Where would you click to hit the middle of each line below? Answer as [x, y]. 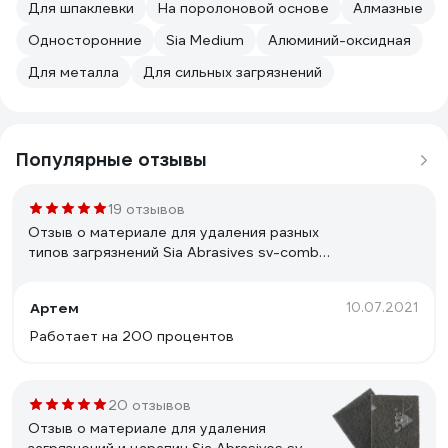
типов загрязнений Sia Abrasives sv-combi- [178, 252]
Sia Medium [205, 40]
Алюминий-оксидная [339, 40]
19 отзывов [146, 209]
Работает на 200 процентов [132, 336]
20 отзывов [149, 405]
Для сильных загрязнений [232, 72]
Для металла [73, 72]
